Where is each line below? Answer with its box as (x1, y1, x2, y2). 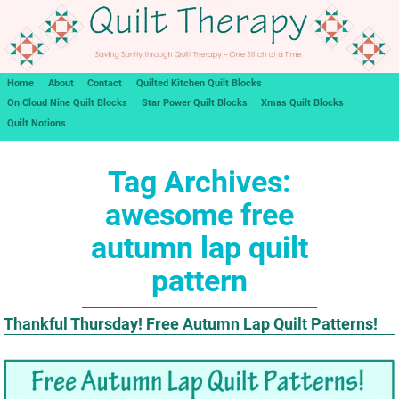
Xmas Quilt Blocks (261, 97, 345, 110)
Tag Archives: (108, 164, 291, 199)
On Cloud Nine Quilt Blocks (6, 97, 127, 110)
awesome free (105, 197, 294, 232)
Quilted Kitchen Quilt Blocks (136, 77, 263, 89)
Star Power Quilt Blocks (141, 97, 248, 110)
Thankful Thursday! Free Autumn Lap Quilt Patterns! (4, 313, 379, 333)
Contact (87, 77, 123, 89)
